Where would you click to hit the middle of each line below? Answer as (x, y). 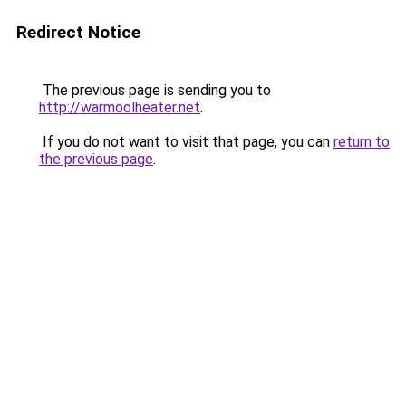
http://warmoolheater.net (120, 107)
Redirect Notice (78, 32)
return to (362, 142)
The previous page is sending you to (155, 90)
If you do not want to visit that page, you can (186, 142)
